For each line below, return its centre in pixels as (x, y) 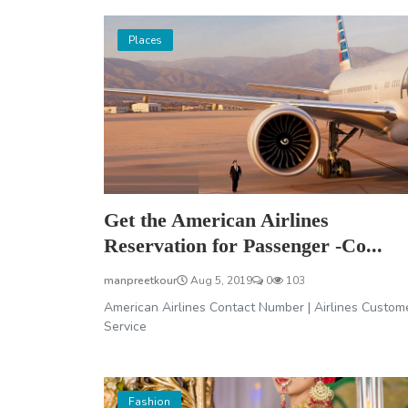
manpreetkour (140, 281)
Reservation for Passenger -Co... (243, 246)
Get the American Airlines (216, 220)
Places (145, 41)
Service (125, 327)
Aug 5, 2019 (220, 281)
